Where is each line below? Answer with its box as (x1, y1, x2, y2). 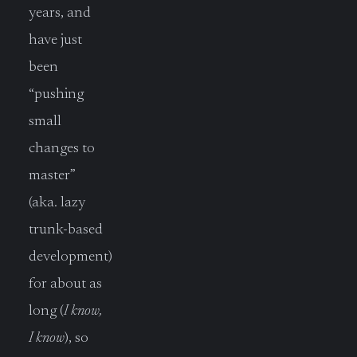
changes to (29, 141, 95, 157)
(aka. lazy (29, 195, 86, 211)
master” (29, 168, 75, 184)
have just (29, 33, 82, 49)
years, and (29, 6, 91, 22)
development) (29, 249, 112, 265)
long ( (29, 304, 64, 320)
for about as (29, 277, 102, 292)
